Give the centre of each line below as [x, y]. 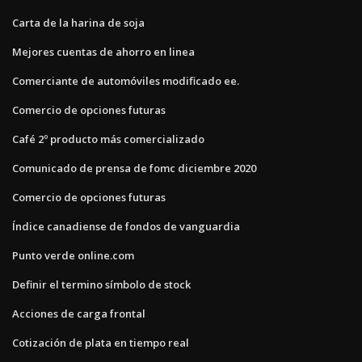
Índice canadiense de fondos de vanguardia [126, 226]
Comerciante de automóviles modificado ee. [126, 80]
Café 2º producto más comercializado [108, 139]
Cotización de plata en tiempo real [101, 342]
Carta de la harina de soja [78, 22]
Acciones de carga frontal [79, 313]
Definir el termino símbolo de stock [101, 284]
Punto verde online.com [73, 255]
